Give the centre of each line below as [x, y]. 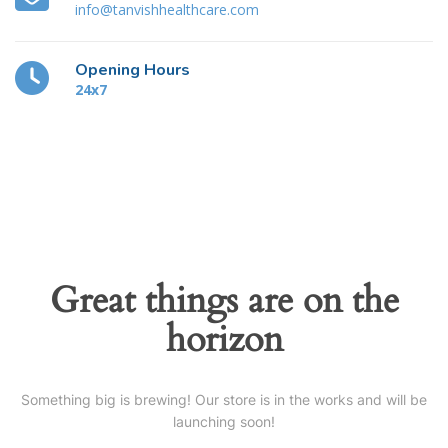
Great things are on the [224, 300]
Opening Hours [132, 70]
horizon [224, 339]
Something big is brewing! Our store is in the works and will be [224, 399]
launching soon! [224, 421]
